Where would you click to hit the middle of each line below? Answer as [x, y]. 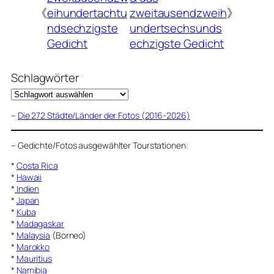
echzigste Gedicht [177, 43]
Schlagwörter [45, 77]
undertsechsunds [176, 28]
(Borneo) [68, 235]
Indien [27, 188]
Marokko [33, 246]
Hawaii [29, 177]
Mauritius [34, 258]
